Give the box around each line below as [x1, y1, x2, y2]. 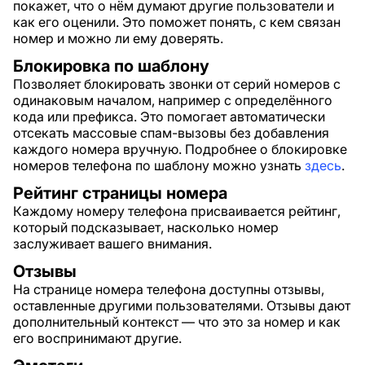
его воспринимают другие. [13, 330, 182, 346]
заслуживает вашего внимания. [13, 235, 212, 252]
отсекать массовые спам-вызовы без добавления [13, 125, 329, 141]
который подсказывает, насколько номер [13, 219, 279, 235]
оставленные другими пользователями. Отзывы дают [13, 297, 350, 314]
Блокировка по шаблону [13, 56, 209, 76]
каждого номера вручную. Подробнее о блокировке [13, 141, 347, 157]
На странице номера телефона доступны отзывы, [13, 281, 324, 297]
